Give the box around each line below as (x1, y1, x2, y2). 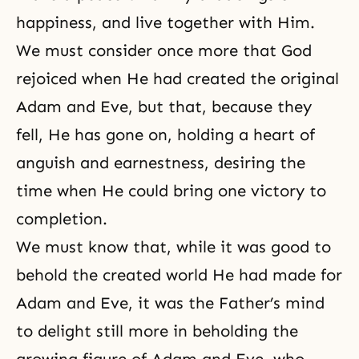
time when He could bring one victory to (16, 180, 326, 200)
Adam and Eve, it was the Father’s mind (16, 292, 325, 313)
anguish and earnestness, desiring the (16, 152, 305, 172)
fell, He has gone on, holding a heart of (16, 124, 315, 144)
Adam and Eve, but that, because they (16, 96, 312, 116)
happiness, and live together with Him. (16, 12, 315, 32)
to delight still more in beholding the (16, 321, 298, 341)
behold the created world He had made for (16, 264, 342, 284)
